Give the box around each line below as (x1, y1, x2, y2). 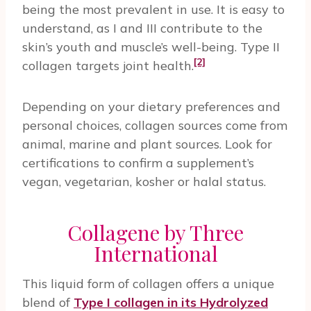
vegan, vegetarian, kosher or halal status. (22, 173, 266, 190)
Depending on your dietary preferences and (22, 98, 280, 115)
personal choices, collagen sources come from (22, 117, 287, 133)
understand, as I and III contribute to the (22, 19, 262, 36)
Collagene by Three (67, 218, 244, 246)
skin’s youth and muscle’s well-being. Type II (22, 38, 280, 55)
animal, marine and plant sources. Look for (22, 135, 272, 152)
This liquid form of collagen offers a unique (22, 275, 274, 292)
